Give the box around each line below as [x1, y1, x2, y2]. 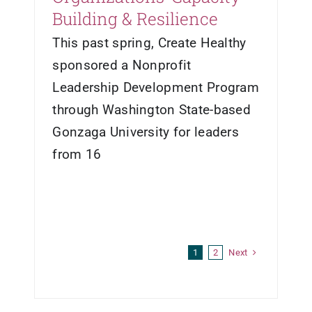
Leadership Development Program [52, 79, 259, 95]
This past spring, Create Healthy [52, 34, 247, 51]
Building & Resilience [52, 7, 219, 30]
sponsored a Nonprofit [52, 56, 192, 73]
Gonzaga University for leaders [52, 123, 239, 140]
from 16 [52, 146, 102, 162]
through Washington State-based [52, 101, 251, 118]
